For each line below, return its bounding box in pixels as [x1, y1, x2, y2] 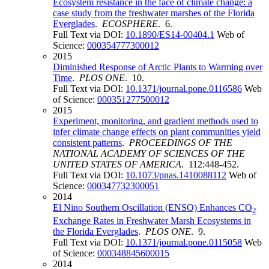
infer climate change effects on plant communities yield [53, 126, 261, 137]
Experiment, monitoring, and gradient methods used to [53, 115, 258, 126]
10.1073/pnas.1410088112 [125, 169, 226, 180]
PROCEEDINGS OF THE [129, 137, 232, 148]
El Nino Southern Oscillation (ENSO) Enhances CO [53, 202, 252, 213]
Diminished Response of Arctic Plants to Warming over [53, 61, 262, 72]
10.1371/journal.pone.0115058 [125, 237, 242, 247]
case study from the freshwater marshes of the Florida [53, 7, 255, 18]
